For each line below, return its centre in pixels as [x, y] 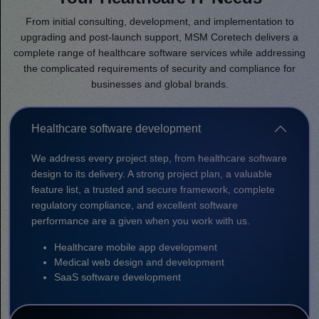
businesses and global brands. [159, 84]
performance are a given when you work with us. [141, 220]
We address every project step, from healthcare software [159, 158]
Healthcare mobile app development [136, 247]
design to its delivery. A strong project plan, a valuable [152, 173]
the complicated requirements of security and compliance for [159, 68]
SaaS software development [117, 277]
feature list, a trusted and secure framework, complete [153, 189]
